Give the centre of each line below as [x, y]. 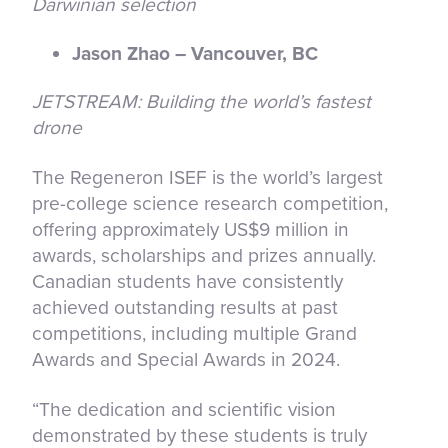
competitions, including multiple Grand [194, 333]
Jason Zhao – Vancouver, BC [195, 53]
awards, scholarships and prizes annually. [204, 255]
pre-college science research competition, [210, 203]
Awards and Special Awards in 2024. [186, 359]
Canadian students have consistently [187, 281]
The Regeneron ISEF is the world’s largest [207, 177]
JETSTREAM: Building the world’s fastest [201, 101]
